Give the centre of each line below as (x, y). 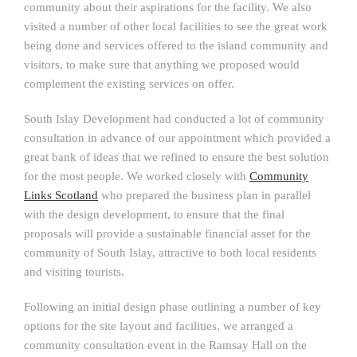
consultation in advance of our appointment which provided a (177, 137)
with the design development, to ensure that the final (154, 214)
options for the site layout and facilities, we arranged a (159, 326)
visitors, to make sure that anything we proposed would (162, 64)
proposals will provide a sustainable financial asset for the (167, 233)
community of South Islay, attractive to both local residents (170, 252)
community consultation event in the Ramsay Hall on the (165, 345)
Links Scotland (61, 195)
